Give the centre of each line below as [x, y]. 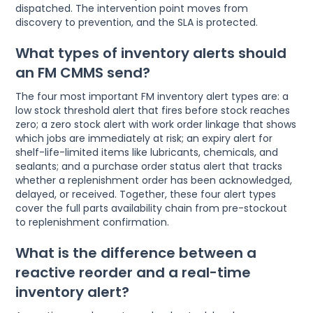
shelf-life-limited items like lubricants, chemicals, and [147, 152]
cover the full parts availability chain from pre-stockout [152, 208]
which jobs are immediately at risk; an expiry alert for [144, 138]
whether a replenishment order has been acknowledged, [154, 180]
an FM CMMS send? [83, 72]
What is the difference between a [136, 253]
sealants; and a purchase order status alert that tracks [149, 166]
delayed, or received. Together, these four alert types [146, 194]
